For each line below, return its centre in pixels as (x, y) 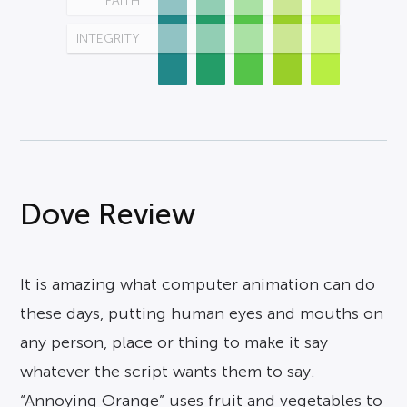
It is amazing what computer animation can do (198, 284)
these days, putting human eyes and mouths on (202, 313)
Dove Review (108, 214)
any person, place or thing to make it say (174, 342)
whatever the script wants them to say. (168, 372)
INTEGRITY (108, 39)
